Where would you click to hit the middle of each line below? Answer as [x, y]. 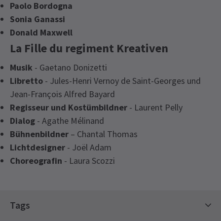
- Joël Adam [88, 147]
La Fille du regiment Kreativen [89, 48]
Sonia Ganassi [37, 19]
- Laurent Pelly [155, 107]
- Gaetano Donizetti [70, 67]
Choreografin [36, 160]
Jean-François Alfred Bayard [62, 94]
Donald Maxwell [41, 32]
